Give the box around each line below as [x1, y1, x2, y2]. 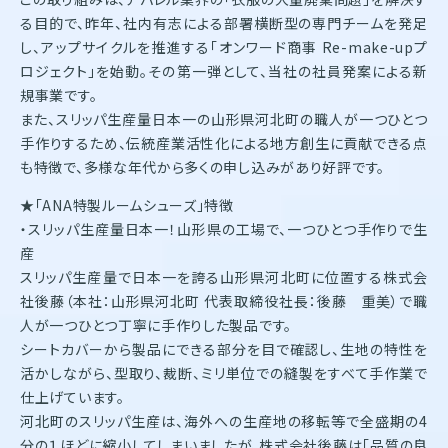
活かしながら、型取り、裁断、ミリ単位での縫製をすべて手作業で [20, 362, 428, 383]
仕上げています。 [20, 386, 125, 407]
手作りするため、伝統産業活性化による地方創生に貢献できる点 [20, 132, 428, 153]
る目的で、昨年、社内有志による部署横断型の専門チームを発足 [20, 12, 428, 33]
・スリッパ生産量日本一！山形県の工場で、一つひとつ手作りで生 [20, 218, 428, 239]
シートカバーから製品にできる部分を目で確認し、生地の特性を [20, 338, 428, 359]
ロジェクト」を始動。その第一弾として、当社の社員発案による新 [20, 60, 428, 81]
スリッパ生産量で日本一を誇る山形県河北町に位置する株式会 [20, 266, 428, 287]
